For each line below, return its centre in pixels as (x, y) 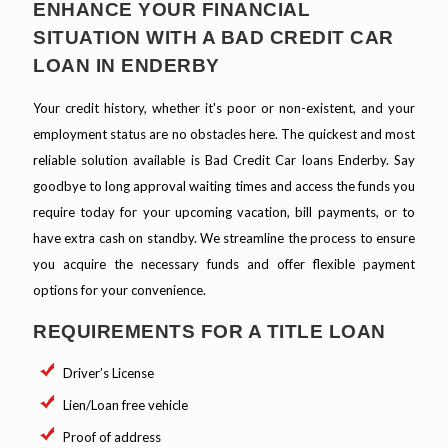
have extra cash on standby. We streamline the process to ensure (224, 238)
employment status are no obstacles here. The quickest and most (224, 134)
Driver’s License (108, 373)
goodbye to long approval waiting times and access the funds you (224, 186)
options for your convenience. (119, 290)
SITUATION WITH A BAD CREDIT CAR (213, 38)
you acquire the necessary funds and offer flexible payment (224, 264)
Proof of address (112, 437)
